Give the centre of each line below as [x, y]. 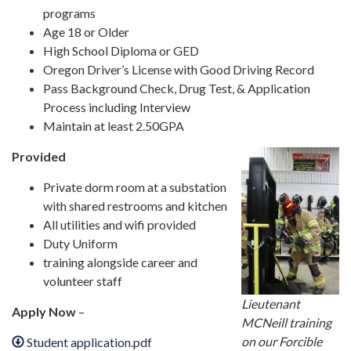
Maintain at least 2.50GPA [114, 125]
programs [69, 13]
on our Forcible [281, 341]
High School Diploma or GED [121, 50]
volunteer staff [83, 280]
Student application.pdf [90, 342]
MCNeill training [286, 322]
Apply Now [44, 311]
